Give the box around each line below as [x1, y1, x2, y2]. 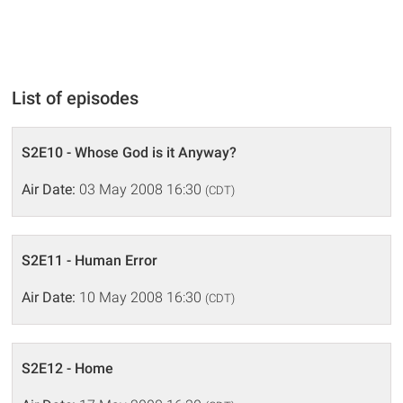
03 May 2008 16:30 [76, 181, 206, 198]
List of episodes [12, 87, 139, 109]
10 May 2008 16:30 [76, 289, 206, 306]
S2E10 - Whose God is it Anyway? [22, 144, 237, 161]
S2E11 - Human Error [22, 252, 158, 269]
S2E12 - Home [22, 360, 114, 377]
